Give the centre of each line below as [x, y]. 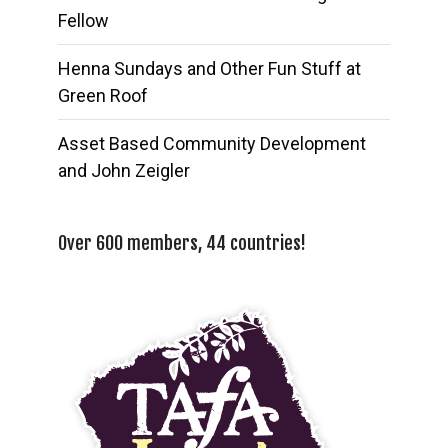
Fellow [84, 20]
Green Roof [103, 95]
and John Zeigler [124, 170]
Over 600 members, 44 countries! [182, 242]
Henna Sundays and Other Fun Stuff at [210, 68]
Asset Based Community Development [212, 143]
